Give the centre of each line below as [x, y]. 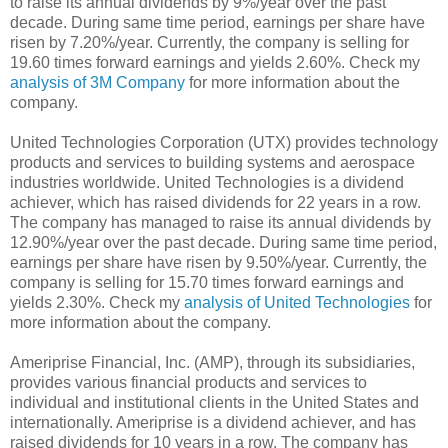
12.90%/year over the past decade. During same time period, [223, 242]
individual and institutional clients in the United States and [214, 402]
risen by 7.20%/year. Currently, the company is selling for [209, 42]
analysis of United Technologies [297, 302]
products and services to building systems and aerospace [212, 162]
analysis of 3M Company [97, 82]
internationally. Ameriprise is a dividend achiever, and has [213, 422]
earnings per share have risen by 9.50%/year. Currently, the [218, 262]
